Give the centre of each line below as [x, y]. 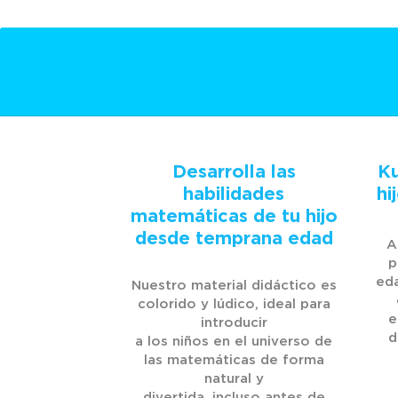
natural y [234, 378]
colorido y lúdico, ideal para [234, 304]
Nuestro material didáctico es [234, 285]
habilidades [234, 194]
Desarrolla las [234, 172]
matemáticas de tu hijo [234, 216]
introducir [234, 322]
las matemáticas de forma [234, 360]
